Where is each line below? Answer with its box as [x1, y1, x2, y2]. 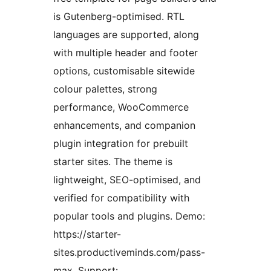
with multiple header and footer [53, 47, 198, 59]
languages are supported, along [53, 28, 199, 41]
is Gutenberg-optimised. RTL [53, 10, 184, 23]
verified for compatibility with [53, 192, 189, 204]
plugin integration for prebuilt [53, 137, 188, 150]
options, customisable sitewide [53, 65, 195, 77]
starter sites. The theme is [53, 155, 172, 168]
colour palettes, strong [53, 83, 157, 96]
